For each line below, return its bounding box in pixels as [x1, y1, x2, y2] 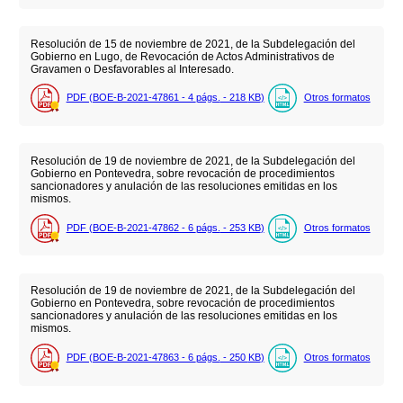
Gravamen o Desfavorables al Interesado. [30, 62, 234, 76]
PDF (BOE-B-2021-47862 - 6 [66, 221, 196, 233]
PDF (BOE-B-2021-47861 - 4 [66, 92, 196, 103]
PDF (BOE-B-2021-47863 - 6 [66, 351, 196, 363]
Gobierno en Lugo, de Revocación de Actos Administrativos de [30, 49, 335, 63]
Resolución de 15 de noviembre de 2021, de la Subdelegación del [30, 37, 355, 50]
